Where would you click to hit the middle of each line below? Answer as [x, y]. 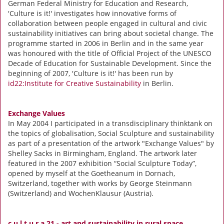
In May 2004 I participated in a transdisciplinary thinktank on [110, 123]
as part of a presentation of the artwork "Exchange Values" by [111, 143]
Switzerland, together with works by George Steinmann [100, 183]
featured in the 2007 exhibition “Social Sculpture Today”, [102, 163]
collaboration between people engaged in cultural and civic [107, 23]
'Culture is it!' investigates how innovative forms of [92, 13]
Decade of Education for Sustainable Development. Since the [110, 63]
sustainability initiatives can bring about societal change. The [111, 33]
